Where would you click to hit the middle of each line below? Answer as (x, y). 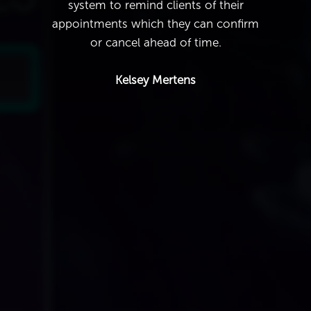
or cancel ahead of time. (155, 42)
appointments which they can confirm (155, 24)
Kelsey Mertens (155, 80)
